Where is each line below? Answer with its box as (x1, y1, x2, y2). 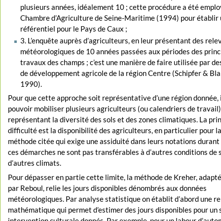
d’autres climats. (8, 158, 62, 167)
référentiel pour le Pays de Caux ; (20, 24, 127, 34)
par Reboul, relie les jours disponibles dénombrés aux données (8, 184, 207, 193)
